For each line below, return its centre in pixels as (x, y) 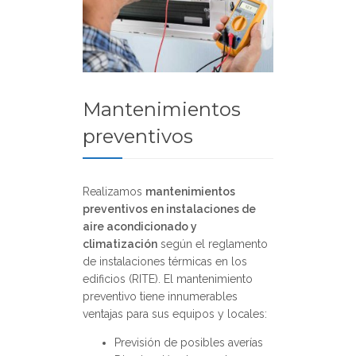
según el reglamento (213, 244)
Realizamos (114, 191)
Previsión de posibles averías (189, 342)
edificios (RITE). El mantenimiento (168, 279)
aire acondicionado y (140, 226)
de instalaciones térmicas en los (165, 261)
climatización (120, 244)
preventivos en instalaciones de (169, 209)
